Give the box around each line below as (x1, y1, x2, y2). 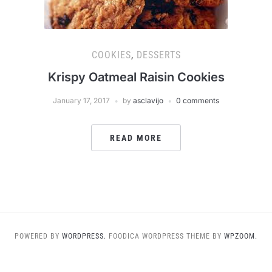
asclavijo (133, 96, 163, 105)
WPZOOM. (224, 232, 257, 240)
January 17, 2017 (53, 96, 110, 105)
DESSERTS (136, 49, 181, 61)
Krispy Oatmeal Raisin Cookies (47, 70, 225, 84)
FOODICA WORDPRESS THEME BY (109, 232, 224, 240)
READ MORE (110, 133, 162, 143)
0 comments (176, 96, 219, 105)
